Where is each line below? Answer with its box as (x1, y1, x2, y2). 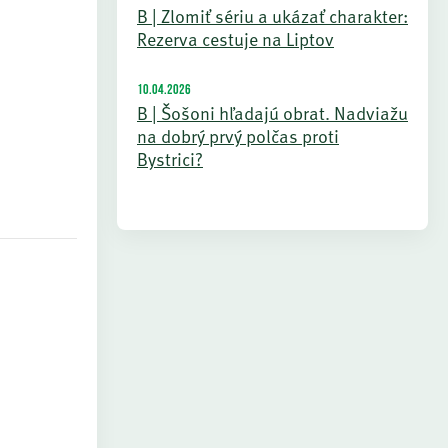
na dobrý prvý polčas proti (137, 122, 339, 149)
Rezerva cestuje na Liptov (137, 25, 334, 52)
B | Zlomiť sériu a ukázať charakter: (137, 2, 408, 29)
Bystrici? (137, 145, 203, 172)
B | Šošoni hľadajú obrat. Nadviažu (137, 99, 408, 126)
